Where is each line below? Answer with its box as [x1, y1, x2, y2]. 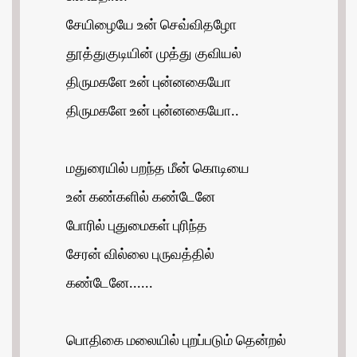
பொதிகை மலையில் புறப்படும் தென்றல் [66, 334, 286, 349]
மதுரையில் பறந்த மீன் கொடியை [66, 162, 249, 177]
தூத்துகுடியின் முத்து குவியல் [66, 47, 241, 62]
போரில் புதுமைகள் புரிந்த [66, 219, 207, 234]
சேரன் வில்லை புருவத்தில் [66, 248, 214, 263]
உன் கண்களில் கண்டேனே [66, 190, 215, 206]
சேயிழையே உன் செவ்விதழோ [66, 18, 237, 33]
